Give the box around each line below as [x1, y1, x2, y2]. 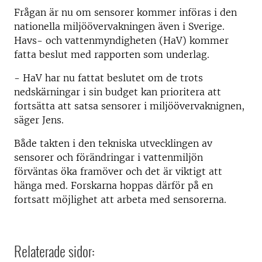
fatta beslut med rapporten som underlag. [14, 49, 209, 60]
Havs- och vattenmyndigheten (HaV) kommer [14, 35, 229, 46]
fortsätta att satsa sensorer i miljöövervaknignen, [14, 100, 244, 112]
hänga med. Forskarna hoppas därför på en [14, 180, 213, 191]
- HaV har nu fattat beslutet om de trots [14, 72, 203, 84]
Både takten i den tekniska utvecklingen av [14, 137, 212, 149]
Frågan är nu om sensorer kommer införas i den [14, 6, 237, 18]
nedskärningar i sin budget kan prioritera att [14, 86, 221, 98]
